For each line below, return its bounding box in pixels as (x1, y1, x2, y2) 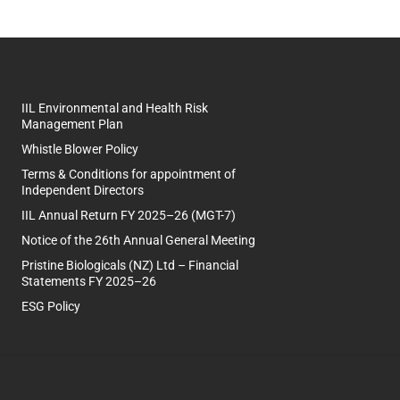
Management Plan (21, 117, 123, 131)
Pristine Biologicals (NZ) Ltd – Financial (21, 258, 238, 272)
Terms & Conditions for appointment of (21, 167, 236, 181)
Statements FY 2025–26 (21, 274, 156, 288)
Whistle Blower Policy (21, 142, 138, 156)
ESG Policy (21, 299, 80, 313)
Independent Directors (21, 183, 144, 197)
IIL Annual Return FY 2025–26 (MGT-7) (21, 208, 236, 222)
